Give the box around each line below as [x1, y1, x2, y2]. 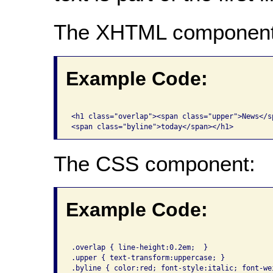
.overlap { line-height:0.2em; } [71, 243, 208, 252]
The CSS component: [53, 151, 255, 175]
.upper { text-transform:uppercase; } [71, 253, 225, 262]
